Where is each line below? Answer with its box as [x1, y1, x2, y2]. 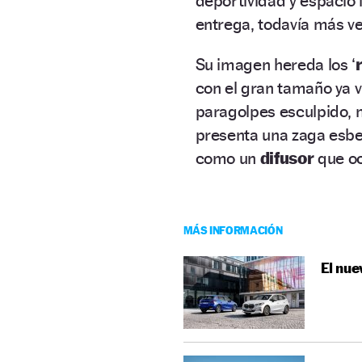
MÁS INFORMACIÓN [183, 222, 283, 237]
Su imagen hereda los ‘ [195, 53, 356, 74]
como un [195, 147, 260, 168]
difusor [259, 147, 318, 168]
